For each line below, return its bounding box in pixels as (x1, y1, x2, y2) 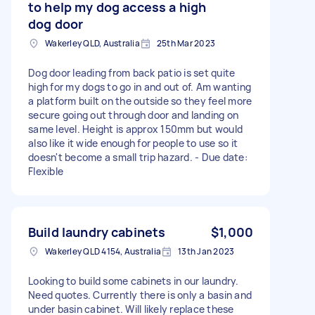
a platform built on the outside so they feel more (28, 94, 252, 108)
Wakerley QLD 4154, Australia (45, 245, 161, 257)
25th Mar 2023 (156, 37, 215, 49)
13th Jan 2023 (178, 245, 235, 257)
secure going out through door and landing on (28, 108, 238, 122)
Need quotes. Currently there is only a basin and (28, 288, 252, 302)
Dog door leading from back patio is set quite (28, 65, 236, 79)
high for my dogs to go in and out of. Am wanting (28, 79, 251, 94)
